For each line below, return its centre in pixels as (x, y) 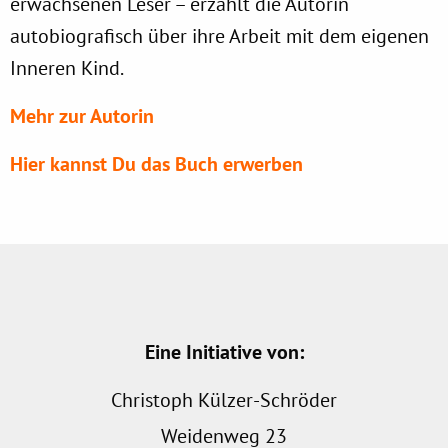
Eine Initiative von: (224, 351)
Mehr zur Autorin (82, 115)
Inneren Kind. (67, 67)
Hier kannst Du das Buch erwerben (156, 163)
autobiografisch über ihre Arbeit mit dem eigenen (219, 35)
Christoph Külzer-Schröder (224, 399)
